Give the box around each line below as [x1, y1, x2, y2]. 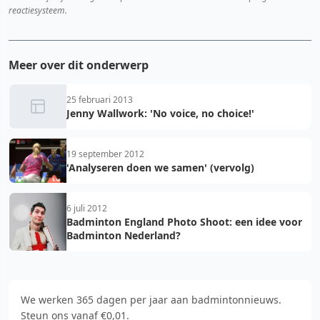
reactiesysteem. [9, 4, 67, 16]
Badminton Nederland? [66, 229, 181, 242]
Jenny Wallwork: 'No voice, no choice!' [66, 106, 254, 120]
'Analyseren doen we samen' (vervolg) [66, 161, 254, 174]
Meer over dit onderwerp [9, 57, 149, 73]
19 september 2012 [66, 148, 144, 160]
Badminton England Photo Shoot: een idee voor [66, 215, 302, 229]
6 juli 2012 [66, 202, 107, 214]
